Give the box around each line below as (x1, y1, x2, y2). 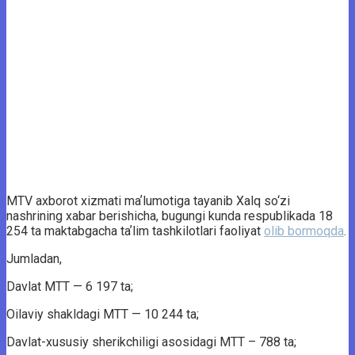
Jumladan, (6, 250, 62, 266)
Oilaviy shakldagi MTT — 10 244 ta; (6, 306, 199, 322)
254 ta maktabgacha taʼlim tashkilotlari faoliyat (6, 223, 264, 239)
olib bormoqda (264, 223, 344, 239)
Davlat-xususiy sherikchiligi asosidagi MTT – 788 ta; (6, 334, 296, 349)
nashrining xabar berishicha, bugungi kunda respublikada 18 (6, 208, 333, 223)
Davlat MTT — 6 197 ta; (6, 278, 133, 294)
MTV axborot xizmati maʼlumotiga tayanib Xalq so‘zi (6, 193, 290, 208)
